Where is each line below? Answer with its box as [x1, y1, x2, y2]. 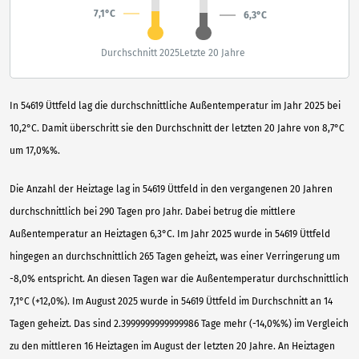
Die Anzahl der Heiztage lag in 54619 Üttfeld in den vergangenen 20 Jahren [10, 184, 333, 196]
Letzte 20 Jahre [179, 47, 245, 59]
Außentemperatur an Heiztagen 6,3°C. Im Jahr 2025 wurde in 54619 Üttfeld [10, 228, 330, 240]
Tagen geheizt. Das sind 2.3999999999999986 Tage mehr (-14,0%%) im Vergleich [10, 318, 349, 330]
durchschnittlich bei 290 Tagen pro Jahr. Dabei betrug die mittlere [10, 206, 296, 218]
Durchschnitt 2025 [101, 47, 179, 59]
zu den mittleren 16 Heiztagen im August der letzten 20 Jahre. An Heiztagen [10, 341, 335, 353]
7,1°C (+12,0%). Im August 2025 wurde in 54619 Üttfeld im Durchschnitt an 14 [10, 296, 333, 308]
